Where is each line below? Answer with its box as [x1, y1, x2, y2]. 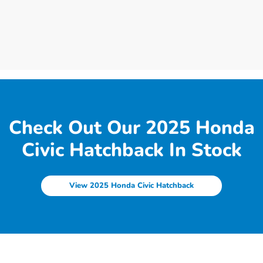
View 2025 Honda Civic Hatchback [69, 180, 194, 191]
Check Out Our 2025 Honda [8, 114, 255, 140]
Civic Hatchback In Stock [21, 137, 242, 163]
